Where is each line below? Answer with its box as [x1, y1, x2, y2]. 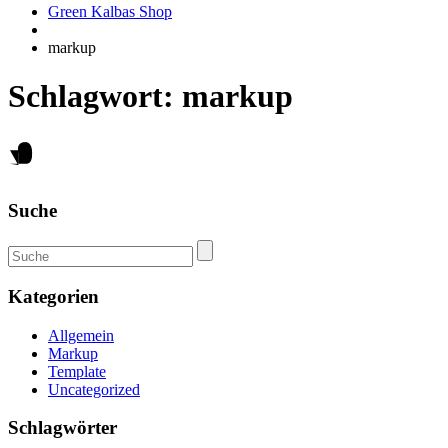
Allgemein [48, 326, 114, 344]
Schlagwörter [8, 417, 117, 439]
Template [48, 362, 106, 380]
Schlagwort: [8, 78, 182, 115]
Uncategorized [48, 380, 140, 398]
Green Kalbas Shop [48, 3, 172, 20]
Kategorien [8, 286, 99, 308]
